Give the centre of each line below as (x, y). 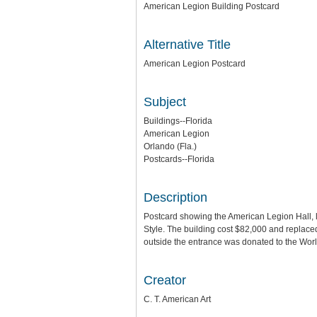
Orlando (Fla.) (170, 146)
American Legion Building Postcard (212, 6)
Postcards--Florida (179, 159)
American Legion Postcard (195, 64)
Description (175, 197)
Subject (165, 102)
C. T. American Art (177, 299)
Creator (165, 280)
